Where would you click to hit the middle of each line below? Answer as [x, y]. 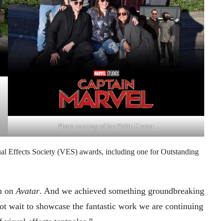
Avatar [28, 191]
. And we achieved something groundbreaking [122, 191]
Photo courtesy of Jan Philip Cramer [106, 126]
